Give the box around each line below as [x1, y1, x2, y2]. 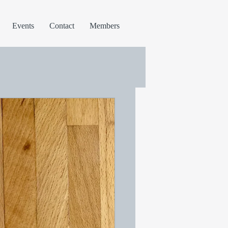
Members [90, 21, 120, 30]
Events [12, 21, 34, 30]
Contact [49, 21, 74, 30]
